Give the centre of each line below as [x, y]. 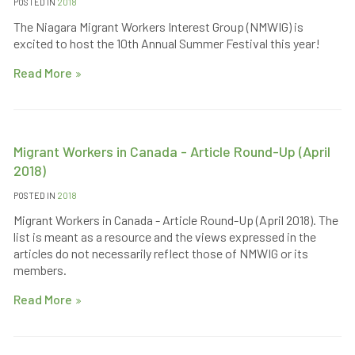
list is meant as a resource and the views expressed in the [164, 236]
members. [40, 269]
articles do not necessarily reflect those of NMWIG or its [160, 253]
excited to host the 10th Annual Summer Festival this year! [166, 43]
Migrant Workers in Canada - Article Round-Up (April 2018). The [176, 219]
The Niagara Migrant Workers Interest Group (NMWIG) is [158, 26]
